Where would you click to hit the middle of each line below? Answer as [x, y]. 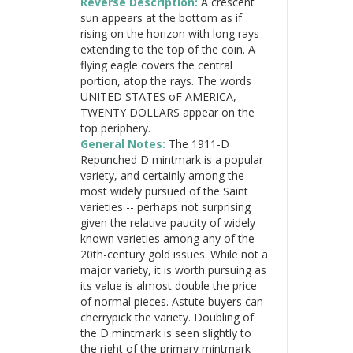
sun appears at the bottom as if [161, 17]
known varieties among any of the [167, 238]
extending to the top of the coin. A [168, 49]
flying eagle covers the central [156, 65]
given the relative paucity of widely [168, 222]
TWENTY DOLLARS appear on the [167, 112]
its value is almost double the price [169, 285]
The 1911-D [199, 143]
